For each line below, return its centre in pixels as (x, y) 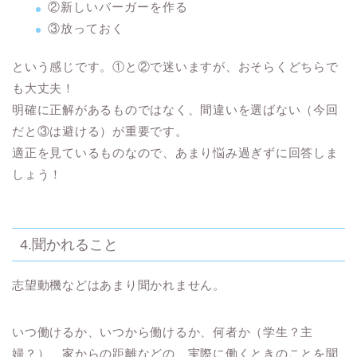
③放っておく (86, 28)
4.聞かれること (69, 244)
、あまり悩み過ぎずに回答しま (251, 152)
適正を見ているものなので (88, 152)
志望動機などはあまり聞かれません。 (119, 284)
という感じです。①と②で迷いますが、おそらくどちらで (175, 66)
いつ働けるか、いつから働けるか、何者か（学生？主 (163, 331)
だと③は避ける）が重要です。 (100, 131)
